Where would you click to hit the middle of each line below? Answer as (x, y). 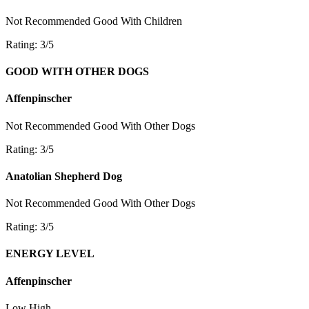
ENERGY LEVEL (50, 254)
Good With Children (138, 21)
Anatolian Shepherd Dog (64, 176)
